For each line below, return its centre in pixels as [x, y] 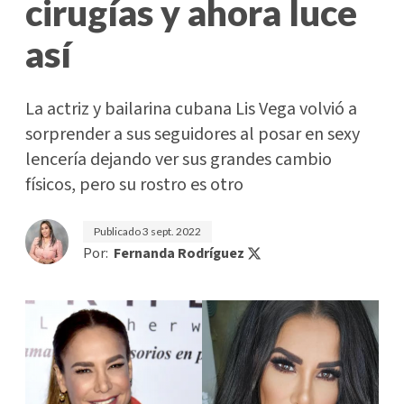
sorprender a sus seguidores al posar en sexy [193, 134]
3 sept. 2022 [172, 231]
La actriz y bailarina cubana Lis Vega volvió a [191, 109]
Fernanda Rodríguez [179, 253]
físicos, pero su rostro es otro [134, 185]
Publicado [118, 231]
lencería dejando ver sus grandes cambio [179, 160]
